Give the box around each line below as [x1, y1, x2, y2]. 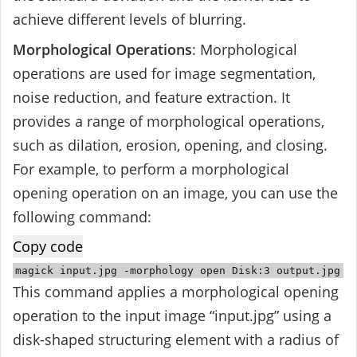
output [277, 265, 316, 277]
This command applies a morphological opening [13, 282, 339, 302]
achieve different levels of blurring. [13, 10, 246, 29]
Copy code [13, 237, 83, 257]
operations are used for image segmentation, [13, 64, 316, 84]
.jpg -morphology [92, 265, 201, 277]
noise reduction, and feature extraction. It [13, 88, 290, 108]
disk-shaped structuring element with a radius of [13, 330, 339, 350]
